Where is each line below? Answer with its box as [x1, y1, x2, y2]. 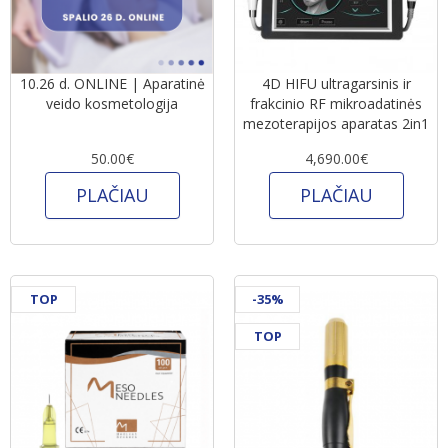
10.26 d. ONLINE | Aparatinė [19, 73, 131, 93]
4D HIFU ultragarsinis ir [261, 73, 411, 93]
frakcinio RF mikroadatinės [250, 93, 422, 113]
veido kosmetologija [46, 93, 178, 113]
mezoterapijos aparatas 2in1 [243, 113, 429, 133]
